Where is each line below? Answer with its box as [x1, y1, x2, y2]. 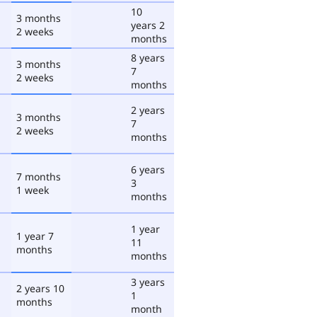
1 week [16, 183, 49, 197]
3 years [131, 275, 165, 289]
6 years [131, 162, 165, 176]
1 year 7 [16, 229, 54, 243]
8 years [131, 50, 165, 64]
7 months [16, 169, 61, 183]
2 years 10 [16, 281, 64, 295]
